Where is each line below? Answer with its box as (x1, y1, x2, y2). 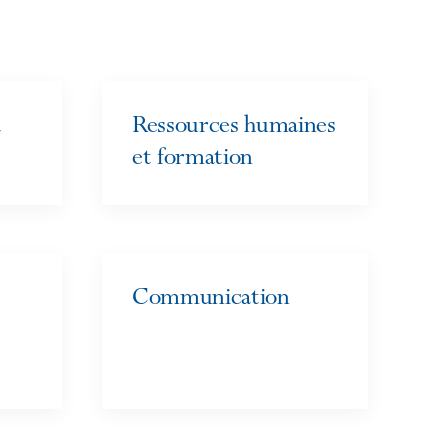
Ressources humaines (132, 113, 336, 142)
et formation (132, 145, 254, 174)
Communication (132, 285, 290, 314)
